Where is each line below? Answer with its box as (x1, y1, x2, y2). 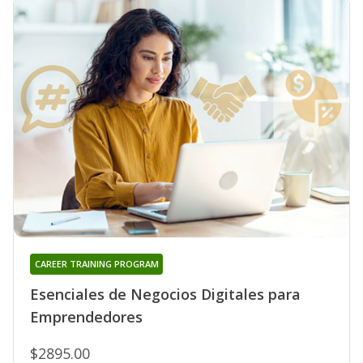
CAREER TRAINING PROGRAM (34, 258, 159, 271)
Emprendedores (30, 307, 143, 327)
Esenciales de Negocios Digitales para (30, 284, 301, 305)
